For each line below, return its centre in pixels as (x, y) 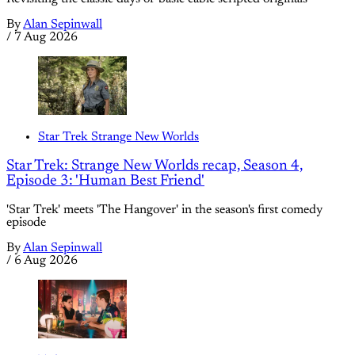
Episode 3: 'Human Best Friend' (105, 181)
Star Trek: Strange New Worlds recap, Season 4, (155, 166)
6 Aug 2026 (46, 260)
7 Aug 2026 (46, 37)
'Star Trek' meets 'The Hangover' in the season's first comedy (164, 210)
